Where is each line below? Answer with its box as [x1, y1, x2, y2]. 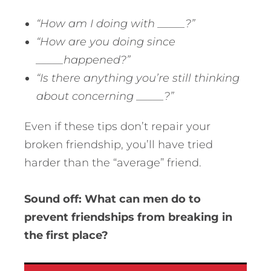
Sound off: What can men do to [24, 192, 201, 206]
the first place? [24, 229, 111, 243]
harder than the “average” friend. [24, 156, 201, 170]
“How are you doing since [36, 35, 175, 49]
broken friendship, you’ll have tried [24, 138, 213, 152]
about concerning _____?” [36, 90, 174, 103]
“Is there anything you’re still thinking [36, 71, 240, 85]
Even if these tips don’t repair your [24, 120, 211, 134]
